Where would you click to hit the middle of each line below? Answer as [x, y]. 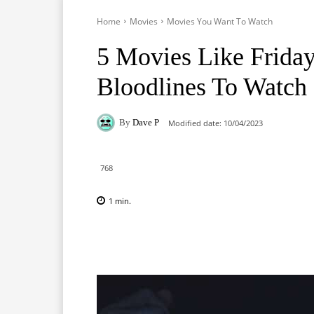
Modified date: [195, 123]
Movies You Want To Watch [220, 21]
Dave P [146, 123]
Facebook [147, 239]
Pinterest [292, 239]
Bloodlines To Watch [202, 87]
